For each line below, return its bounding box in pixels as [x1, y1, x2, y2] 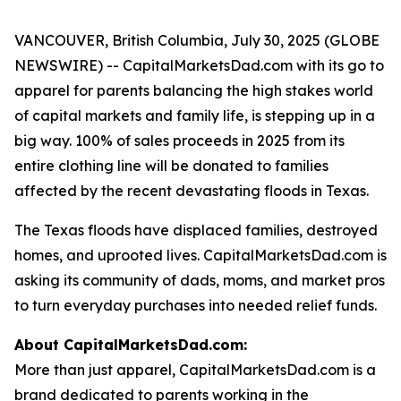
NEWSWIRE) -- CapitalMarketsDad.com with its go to [14, 56, 384, 74]
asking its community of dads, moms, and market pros [14, 271, 385, 289]
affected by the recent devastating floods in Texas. [14, 182, 369, 200]
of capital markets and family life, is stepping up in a [14, 107, 375, 124]
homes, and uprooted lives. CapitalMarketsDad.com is [14, 246, 387, 264]
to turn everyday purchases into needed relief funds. [14, 296, 377, 314]
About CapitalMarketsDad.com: [14, 336, 247, 354]
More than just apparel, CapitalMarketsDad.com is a [14, 361, 376, 379]
